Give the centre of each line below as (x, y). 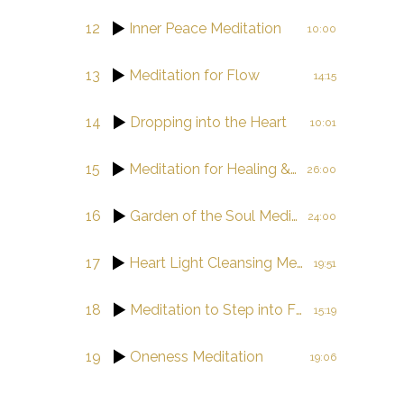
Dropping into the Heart (209, 122)
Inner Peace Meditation (206, 28)
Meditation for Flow (195, 75)
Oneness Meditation (197, 356)
